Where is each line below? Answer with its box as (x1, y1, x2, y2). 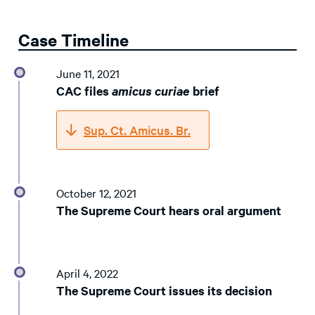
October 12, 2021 (56, 185, 136, 201)
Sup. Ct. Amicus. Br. (84, 122, 191, 139)
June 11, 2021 (56, 65, 120, 82)
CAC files (56, 82, 112, 100)
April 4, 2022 (56, 265, 118, 281)
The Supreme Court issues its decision (56, 282, 272, 300)
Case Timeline (18, 27, 129, 51)
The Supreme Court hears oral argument (56, 202, 281, 219)
